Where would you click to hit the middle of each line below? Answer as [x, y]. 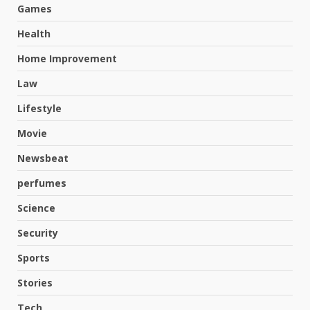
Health [34, 34]
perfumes [42, 183]
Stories [35, 283]
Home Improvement [67, 59]
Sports [34, 258]
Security [38, 233]
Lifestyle [39, 109]
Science [36, 208]
